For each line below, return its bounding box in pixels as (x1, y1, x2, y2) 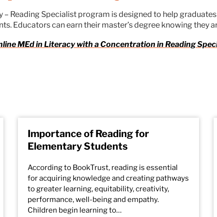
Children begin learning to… (28, 206, 122, 215)
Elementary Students (28, 140, 128, 152)
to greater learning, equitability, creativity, (28, 185, 170, 193)
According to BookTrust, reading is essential (28, 163, 178, 172)
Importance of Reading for (28, 128, 150, 139)
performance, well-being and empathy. (28, 195, 159, 204)
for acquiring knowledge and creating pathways (28, 174, 189, 183)
